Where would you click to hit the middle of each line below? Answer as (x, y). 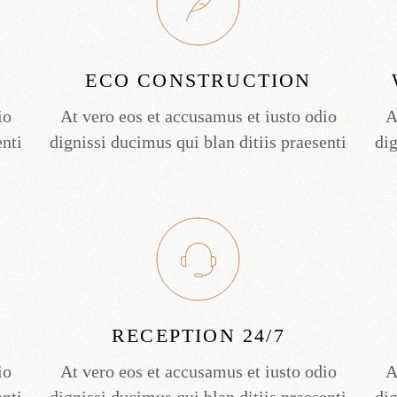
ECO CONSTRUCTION (198, 81)
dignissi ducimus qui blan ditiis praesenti (198, 142)
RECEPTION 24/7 (198, 336)
